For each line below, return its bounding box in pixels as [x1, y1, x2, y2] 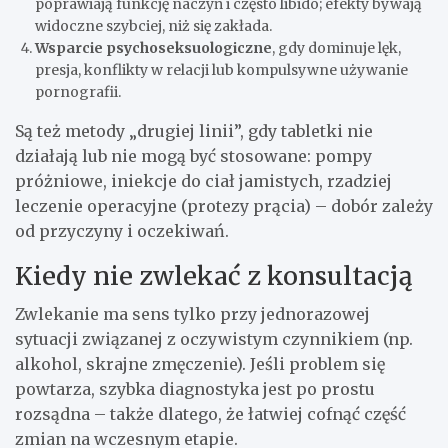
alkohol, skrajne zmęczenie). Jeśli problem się [15, 354, 385, 375]
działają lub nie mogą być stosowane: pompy [15, 146, 372, 167]
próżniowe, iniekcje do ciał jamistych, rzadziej [15, 171, 392, 192]
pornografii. [35, 83, 121, 102]
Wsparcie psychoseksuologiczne [35, 39, 272, 58]
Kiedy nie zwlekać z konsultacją [15, 260, 412, 293]
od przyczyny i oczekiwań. [15, 221, 229, 242]
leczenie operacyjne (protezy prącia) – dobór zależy [15, 196, 433, 217]
